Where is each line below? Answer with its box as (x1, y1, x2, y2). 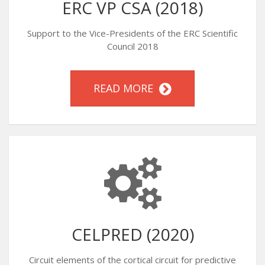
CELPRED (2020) (71, 223, 194, 245)
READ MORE (93, 81, 159, 95)
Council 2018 (106, 40, 159, 52)
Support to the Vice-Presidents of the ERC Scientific (27, 27, 238, 39)
